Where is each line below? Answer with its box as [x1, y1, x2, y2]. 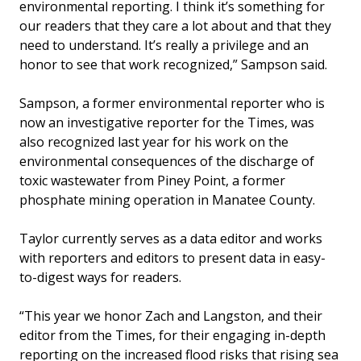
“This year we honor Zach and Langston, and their [19, 307, 322, 326]
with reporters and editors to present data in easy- [19, 249, 326, 268]
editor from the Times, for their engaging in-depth [19, 326, 326, 345]
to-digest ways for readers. [19, 268, 181, 287]
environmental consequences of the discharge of [19, 152, 314, 171]
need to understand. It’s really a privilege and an [19, 36, 309, 55]
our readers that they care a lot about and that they [19, 17, 331, 35]
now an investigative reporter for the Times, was [19, 114, 314, 132]
